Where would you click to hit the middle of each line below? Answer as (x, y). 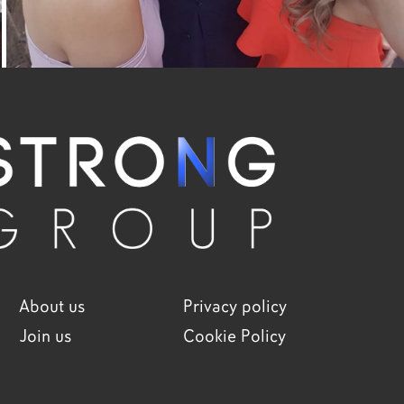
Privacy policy (234, 307)
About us (52, 307)
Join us (46, 336)
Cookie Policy (234, 336)
